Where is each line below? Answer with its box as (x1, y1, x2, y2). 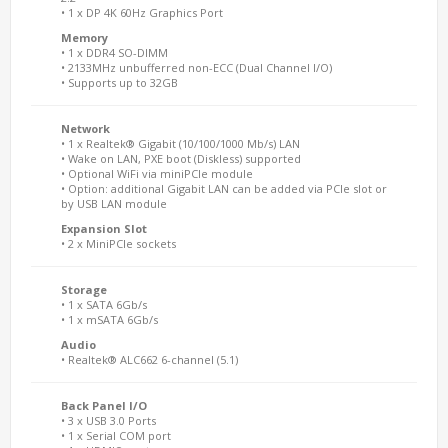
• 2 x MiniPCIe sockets (61, 236, 176, 251)
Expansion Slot (61, 221, 147, 236)
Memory (61, 30, 108, 45)
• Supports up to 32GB (61, 75, 178, 90)
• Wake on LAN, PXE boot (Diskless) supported (61, 151, 301, 166)
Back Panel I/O (61, 398, 147, 413)
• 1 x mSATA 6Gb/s (61, 312, 158, 327)
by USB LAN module (61, 196, 167, 211)
